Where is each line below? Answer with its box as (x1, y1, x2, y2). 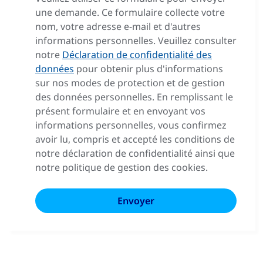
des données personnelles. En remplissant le (35, 90, 233, 103)
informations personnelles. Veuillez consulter (35, 34, 237, 47)
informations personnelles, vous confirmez (35, 119, 227, 131)
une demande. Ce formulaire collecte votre (35, 6, 225, 19)
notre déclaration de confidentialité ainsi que (35, 147, 235, 160)
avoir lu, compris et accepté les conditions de (35, 133, 235, 146)
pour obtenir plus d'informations (74, 62, 223, 75)
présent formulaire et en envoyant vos (35, 104, 205, 117)
